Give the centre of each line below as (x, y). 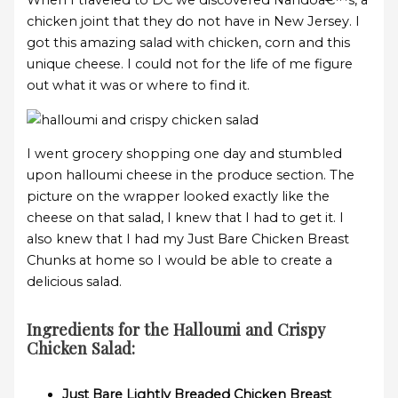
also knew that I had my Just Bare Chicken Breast (188, 239)
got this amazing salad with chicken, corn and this (189, 43)
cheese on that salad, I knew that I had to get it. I (186, 218)
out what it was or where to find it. (139, 85)
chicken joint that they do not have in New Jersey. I (194, 21)
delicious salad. (75, 282)
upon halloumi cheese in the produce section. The (191, 175)
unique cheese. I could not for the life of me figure (190, 64)
